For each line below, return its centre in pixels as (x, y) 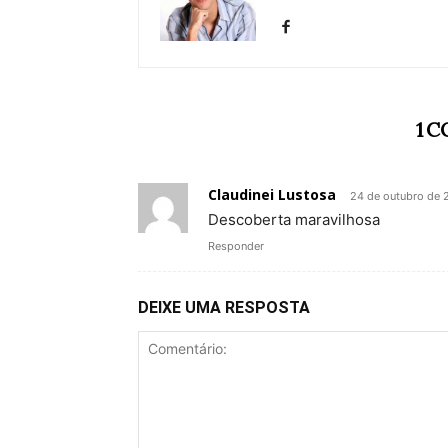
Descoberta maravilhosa (294, 219)
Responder (236, 245)
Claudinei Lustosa (272, 194)
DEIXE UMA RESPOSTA (224, 307)
